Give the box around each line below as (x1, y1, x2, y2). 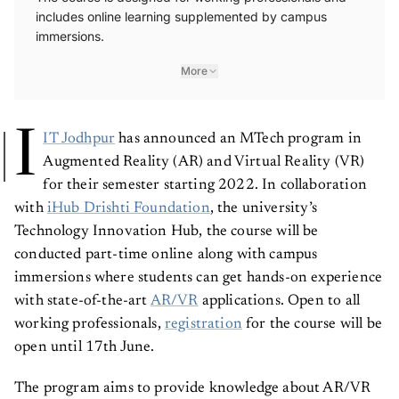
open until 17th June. (14, 339, 159, 355)
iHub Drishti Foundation (46, 200, 210, 216)
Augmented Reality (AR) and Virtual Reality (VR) (43, 154, 365, 170)
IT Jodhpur (43, 131, 116, 147)
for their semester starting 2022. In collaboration (43, 177, 367, 193)
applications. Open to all (198, 293, 361, 309)
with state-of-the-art (14, 293, 151, 309)
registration (164, 316, 242, 332)
